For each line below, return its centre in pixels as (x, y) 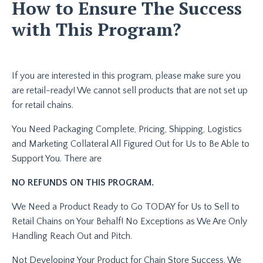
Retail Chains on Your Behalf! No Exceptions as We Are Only (129, 221)
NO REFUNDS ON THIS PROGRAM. (83, 182)
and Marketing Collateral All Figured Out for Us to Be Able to (131, 144)
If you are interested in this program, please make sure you (126, 75)
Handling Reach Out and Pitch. (72, 236)
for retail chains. (43, 105)
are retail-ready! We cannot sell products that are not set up (130, 90)
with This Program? (99, 29)
